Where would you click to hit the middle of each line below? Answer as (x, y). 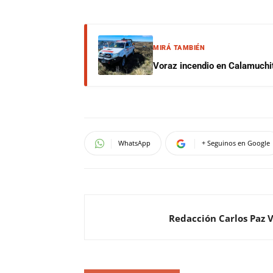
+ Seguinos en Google (236, 143)
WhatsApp (134, 143)
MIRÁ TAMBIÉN (179, 48)
